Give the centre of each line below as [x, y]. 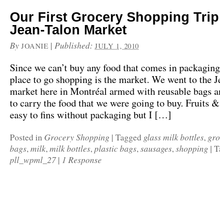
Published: [75, 45]
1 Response [82, 160]
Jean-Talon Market [68, 30]
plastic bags [115, 148]
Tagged [129, 137]
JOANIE [35, 46]
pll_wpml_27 [33, 160]
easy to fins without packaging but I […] [91, 115]
